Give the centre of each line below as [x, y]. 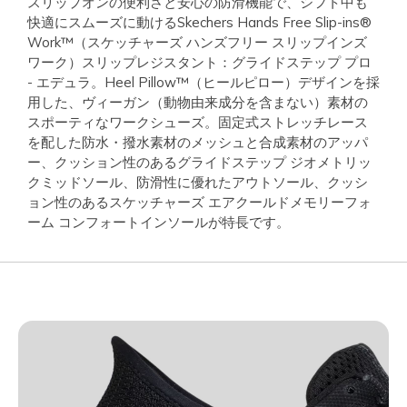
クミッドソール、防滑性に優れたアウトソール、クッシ [198, 182]
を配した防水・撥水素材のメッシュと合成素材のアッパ [198, 142]
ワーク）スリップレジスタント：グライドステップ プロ [199, 62]
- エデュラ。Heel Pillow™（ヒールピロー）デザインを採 [203, 82]
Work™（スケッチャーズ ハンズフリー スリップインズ [197, 42]
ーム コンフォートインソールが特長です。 [159, 222]
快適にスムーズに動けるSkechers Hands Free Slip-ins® [199, 22]
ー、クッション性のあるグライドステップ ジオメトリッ [199, 162]
